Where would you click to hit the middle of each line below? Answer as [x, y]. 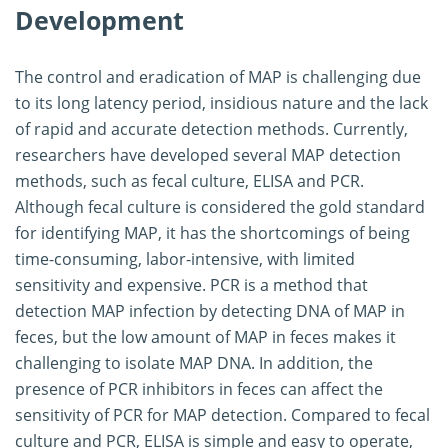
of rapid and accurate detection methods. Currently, [211, 128]
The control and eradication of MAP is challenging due [218, 76]
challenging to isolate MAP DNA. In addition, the [194, 362]
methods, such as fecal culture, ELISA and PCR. [189, 180]
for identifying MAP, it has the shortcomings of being [212, 232]
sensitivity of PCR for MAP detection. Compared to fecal [222, 414]
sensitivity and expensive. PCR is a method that [191, 284]
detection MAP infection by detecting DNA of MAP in [210, 310]
